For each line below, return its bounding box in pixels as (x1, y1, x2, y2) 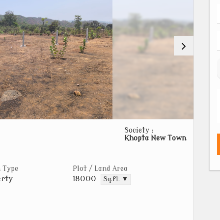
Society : (124, 126, 154, 134)
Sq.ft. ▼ (104, 175, 128, 183)
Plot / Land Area (73, 165, 128, 172)
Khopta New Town (124, 134, 186, 142)
